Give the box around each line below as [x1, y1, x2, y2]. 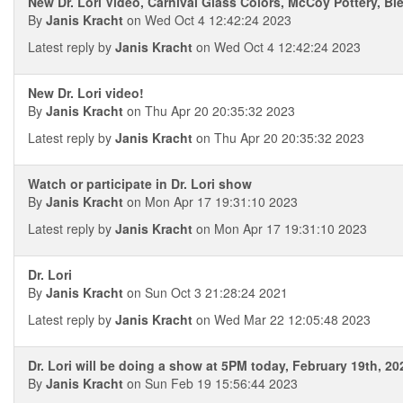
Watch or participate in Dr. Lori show [28, 175, 252, 193]
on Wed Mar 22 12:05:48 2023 [193, 310, 371, 328]
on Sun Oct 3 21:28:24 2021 [123, 283, 288, 301]
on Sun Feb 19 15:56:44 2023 [123, 374, 298, 392]
